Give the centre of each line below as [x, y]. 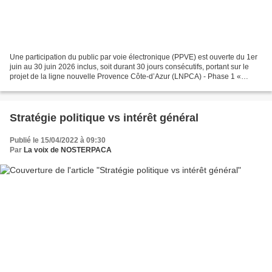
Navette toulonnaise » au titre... [61, 86]
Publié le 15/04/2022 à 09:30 [58, 140]
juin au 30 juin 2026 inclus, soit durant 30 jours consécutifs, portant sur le [129, 66]
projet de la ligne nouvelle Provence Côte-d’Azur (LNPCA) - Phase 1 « [125, 76]
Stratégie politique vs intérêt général [104, 117]
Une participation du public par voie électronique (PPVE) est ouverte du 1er [134, 57]
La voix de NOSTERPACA [68, 150]
